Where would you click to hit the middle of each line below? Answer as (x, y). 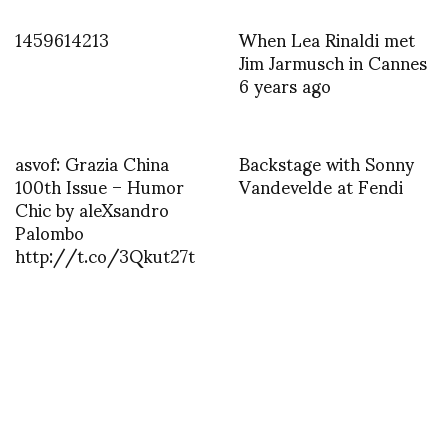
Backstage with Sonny (326, 162)
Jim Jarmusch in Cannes (333, 61)
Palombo (49, 231)
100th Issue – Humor (99, 185)
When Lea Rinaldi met (327, 38)
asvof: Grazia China (92, 162)
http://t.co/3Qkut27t (105, 254)
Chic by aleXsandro (92, 208)
